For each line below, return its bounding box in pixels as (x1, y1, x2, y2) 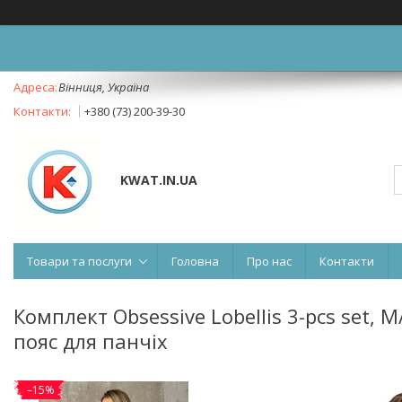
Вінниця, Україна (58, 79, 149, 95)
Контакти (319, 252, 374, 269)
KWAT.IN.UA (120, 170, 197, 188)
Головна (171, 252, 219, 269)
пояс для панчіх (13, 327, 168, 354)
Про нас (247, 252, 292, 269)
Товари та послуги (27, 252, 132, 269)
